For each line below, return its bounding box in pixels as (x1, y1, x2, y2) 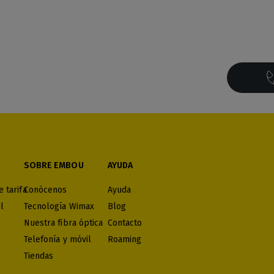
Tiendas (23, 251, 54, 262)
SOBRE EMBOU (23, 160, 84, 171)
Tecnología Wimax (23, 201, 95, 212)
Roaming (107, 234, 142, 245)
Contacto (107, 218, 143, 229)
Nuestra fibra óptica (23, 218, 103, 229)
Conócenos (23, 185, 67, 196)
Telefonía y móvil (23, 234, 92, 245)
